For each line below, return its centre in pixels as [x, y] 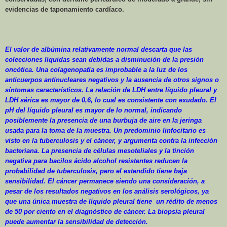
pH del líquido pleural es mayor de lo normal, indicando [93, 110]
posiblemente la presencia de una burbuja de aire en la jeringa [103, 121]
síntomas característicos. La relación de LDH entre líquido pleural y [111, 90]
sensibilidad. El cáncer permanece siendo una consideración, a [105, 181]
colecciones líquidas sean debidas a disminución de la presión [104, 60]
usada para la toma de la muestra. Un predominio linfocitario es [105, 131]
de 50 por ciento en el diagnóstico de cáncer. [77, 212]
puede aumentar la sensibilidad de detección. [77, 222]
